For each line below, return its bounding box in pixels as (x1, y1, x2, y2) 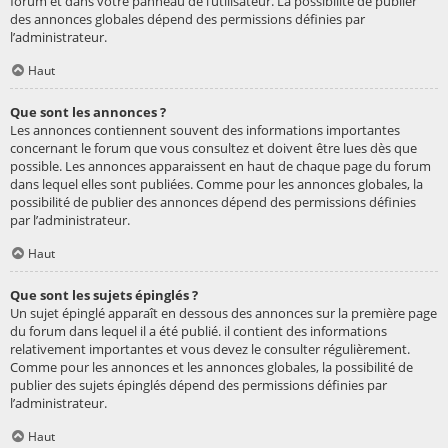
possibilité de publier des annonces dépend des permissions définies (10, 193, 416, 212)
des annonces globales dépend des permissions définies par (10, 10, 365, 29)
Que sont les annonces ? (10, 103, 166, 122)
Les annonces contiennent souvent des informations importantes (10, 121, 400, 140)
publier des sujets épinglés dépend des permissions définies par (10, 376, 387, 395)
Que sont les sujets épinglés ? (10, 286, 198, 305)
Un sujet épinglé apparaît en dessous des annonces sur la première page (10, 304, 437, 323)
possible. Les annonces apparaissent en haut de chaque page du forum (10, 157, 431, 176)
